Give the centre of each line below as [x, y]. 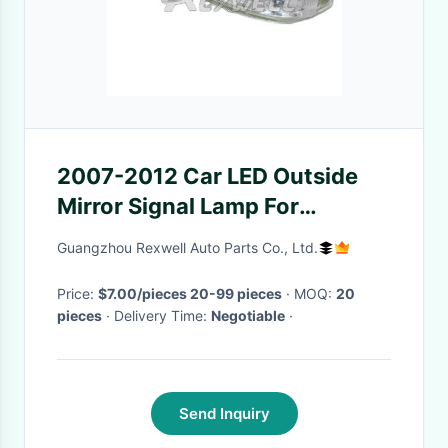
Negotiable [248, 315]
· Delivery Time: [162, 315]
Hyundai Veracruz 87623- [197, 236]
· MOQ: [315, 293]
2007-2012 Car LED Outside [207, 176]
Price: [77, 293]
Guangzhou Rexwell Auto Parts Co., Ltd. [187, 247]
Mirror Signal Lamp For [178, 206]
